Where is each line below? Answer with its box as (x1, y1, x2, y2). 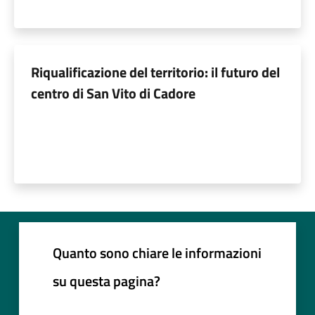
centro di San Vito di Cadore (31, 82, 195, 104)
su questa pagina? (53, 269, 160, 292)
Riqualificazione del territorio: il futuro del (31, 60, 280, 83)
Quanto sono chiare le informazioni (53, 241, 262, 264)
